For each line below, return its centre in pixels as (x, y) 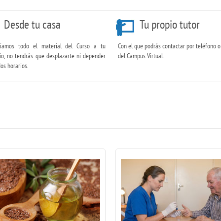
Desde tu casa (32, 24)
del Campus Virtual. (141, 56)
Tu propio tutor (170, 24)
